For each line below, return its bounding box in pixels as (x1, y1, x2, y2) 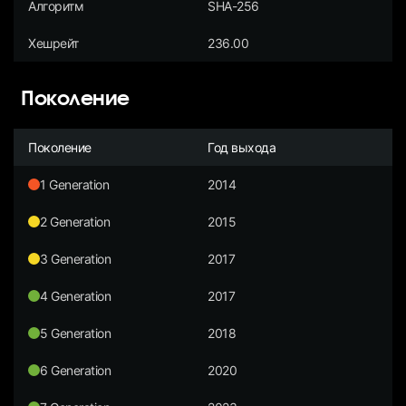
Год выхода (208, 139, 276, 155)
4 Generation (40, 287, 111, 304)
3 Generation (40, 250, 111, 266)
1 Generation (40, 176, 110, 192)
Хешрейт (28, 34, 79, 51)
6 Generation (40, 362, 111, 378)
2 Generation (40, 213, 111, 229)
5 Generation (40, 324, 111, 341)
